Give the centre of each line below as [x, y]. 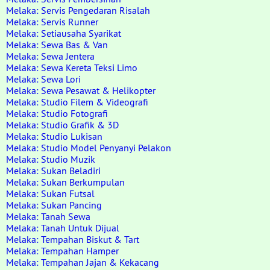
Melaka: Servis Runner [52, 22]
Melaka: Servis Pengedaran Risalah [78, 10]
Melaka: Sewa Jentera [50, 56]
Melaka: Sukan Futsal [50, 193]
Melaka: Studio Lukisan [54, 136]
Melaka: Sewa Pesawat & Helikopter [81, 90]
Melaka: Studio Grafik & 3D [62, 125]
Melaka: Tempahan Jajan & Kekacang [83, 262]
